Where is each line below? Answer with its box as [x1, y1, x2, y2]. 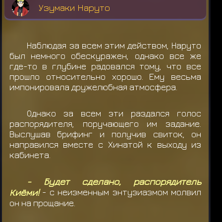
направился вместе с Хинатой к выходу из [9, 139, 202, 150]
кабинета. [9, 150, 53, 161]
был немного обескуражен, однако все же [9, 50, 202, 61]
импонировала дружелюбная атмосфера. [9, 81, 177, 92]
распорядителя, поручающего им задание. [9, 118, 202, 129]
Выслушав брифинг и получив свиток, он [9, 129, 202, 140]
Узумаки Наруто [38, 1, 110, 13]
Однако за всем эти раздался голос [27, 108, 202, 119]
